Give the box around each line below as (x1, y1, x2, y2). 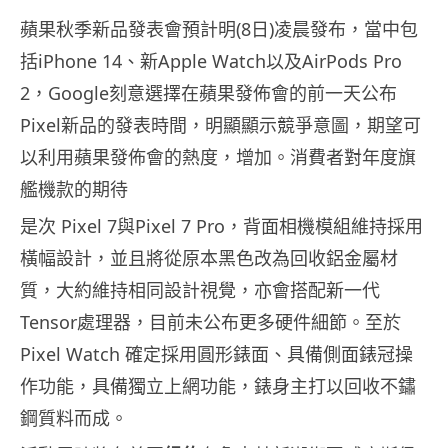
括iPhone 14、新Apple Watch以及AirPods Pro (20, 49, 402, 74)
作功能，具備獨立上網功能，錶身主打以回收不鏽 (20, 374, 416, 399)
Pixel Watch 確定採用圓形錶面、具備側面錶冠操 (20, 342, 413, 367)
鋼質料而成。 (20, 406, 128, 431)
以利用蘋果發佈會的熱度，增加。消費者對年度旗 (20, 145, 416, 170)
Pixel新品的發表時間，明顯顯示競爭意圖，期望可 (20, 113, 421, 138)
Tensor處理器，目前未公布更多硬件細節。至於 (20, 310, 401, 335)
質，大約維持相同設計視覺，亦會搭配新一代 (20, 278, 380, 303)
